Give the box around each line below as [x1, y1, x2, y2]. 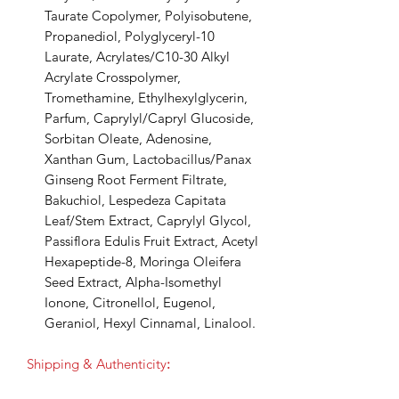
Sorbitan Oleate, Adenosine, [45, 129, 212, 147]
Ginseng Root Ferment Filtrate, [45, 170, 227, 188]
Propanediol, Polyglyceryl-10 [45, 27, 215, 45]
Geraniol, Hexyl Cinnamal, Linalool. [45, 313, 256, 331]
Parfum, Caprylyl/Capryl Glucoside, [45, 109, 254, 126]
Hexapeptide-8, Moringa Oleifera [45, 252, 241, 270]
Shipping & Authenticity [27, 354, 167, 372]
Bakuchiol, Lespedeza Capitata [45, 191, 226, 208]
